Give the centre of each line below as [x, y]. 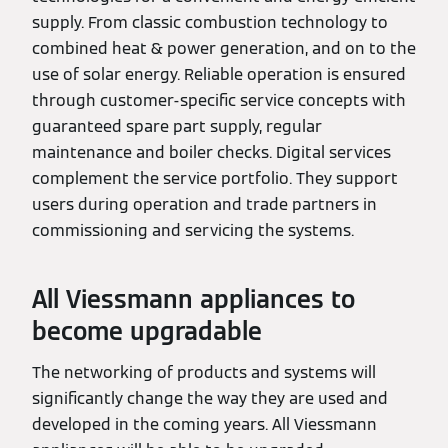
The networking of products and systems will [204, 372]
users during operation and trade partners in [204, 204]
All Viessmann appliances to [193, 299]
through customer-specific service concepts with [219, 100]
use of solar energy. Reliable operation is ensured [219, 74]
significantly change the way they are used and [210, 398]
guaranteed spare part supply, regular [177, 126]
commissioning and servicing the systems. [193, 230]
